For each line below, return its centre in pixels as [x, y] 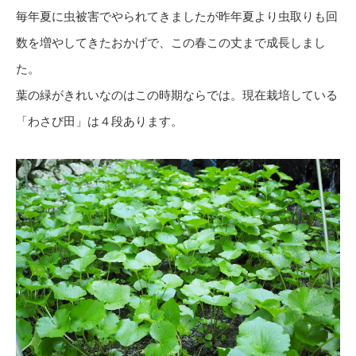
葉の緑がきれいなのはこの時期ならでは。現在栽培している [177, 95]
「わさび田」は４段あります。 [99, 121]
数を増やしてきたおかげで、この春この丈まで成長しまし [171, 43]
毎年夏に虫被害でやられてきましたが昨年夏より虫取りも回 [177, 16]
